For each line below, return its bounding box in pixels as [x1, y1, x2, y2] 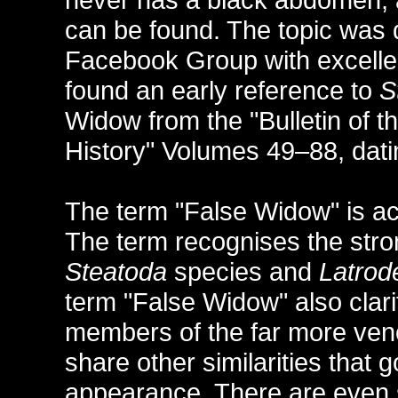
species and [167, 256, 320, 286]
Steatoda [65, 256, 168, 286]
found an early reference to [65, 75, 380, 105]
